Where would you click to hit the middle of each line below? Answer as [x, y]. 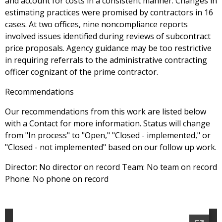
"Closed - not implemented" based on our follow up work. [111, 147]
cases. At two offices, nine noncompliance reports [96, 25]
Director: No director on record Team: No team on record [111, 167]
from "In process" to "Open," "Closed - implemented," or [108, 136]
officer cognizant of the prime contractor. [82, 72]
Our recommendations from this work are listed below [106, 112]
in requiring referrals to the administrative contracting [106, 60]
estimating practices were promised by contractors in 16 [109, 13]
